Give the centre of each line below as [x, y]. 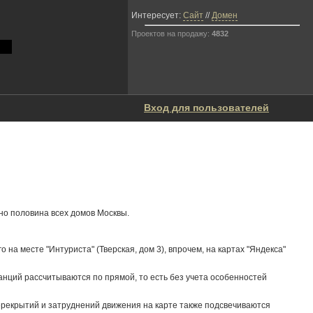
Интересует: [157, 15]
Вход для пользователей [206, 108]
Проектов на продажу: [172, 34]
